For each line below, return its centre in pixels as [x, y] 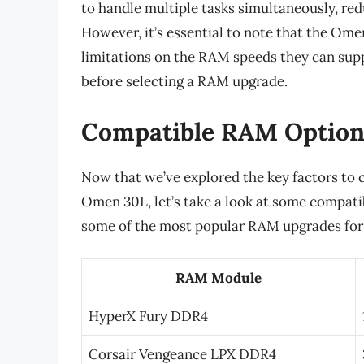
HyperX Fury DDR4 [148, 316]
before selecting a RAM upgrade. [184, 82]
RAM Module [219, 278]
